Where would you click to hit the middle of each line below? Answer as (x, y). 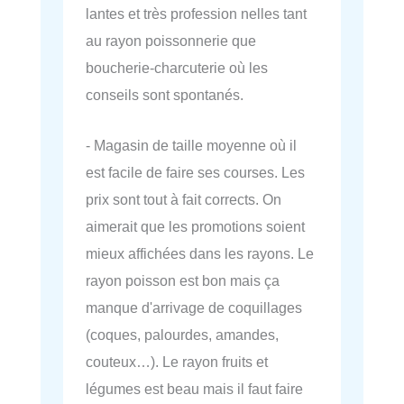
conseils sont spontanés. (165, 94)
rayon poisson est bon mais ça (183, 281)
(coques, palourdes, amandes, (182, 335)
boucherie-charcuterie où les (177, 67)
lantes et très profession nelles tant (196, 13)
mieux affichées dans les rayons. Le (200, 254)
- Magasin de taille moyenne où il (191, 146)
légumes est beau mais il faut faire (194, 389)
